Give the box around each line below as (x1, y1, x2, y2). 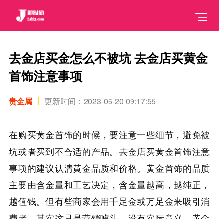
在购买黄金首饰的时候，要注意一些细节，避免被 (9, 128, 210, 141)
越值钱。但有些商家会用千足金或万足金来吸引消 (9, 195, 210, 208)
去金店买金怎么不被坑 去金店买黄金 (9, 49, 208, 67)
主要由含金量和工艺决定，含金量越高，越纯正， (9, 178, 210, 191)
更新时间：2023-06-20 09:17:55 (44, 95, 156, 107)
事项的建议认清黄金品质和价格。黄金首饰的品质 (9, 161, 210, 175)
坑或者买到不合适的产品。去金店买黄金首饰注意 (9, 145, 210, 158)
